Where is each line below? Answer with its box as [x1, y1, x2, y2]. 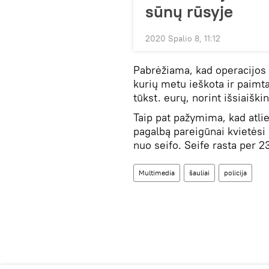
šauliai [189, 168, 210, 177]
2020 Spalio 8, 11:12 [145, 33, 220, 44]
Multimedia [139, 168, 175, 177]
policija [224, 168, 247, 177]
